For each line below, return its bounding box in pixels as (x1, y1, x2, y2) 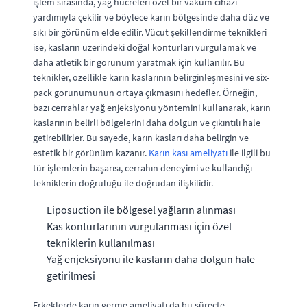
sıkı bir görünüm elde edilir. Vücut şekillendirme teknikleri (33, 26, 267, 38)
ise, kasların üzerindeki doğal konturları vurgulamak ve (33, 41, 256, 53)
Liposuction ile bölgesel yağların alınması (47, 203, 236, 217)
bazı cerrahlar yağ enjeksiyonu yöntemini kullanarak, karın (33, 101, 271, 114)
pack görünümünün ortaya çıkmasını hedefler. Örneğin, (33, 86, 257, 99)
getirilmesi (47, 269, 95, 282)
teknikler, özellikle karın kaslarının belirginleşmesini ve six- (33, 71, 269, 84)
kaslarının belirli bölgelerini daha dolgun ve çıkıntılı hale (33, 116, 260, 129)
